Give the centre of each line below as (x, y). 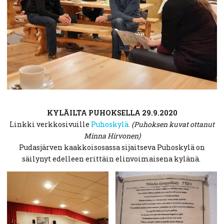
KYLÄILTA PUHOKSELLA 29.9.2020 (112, 113)
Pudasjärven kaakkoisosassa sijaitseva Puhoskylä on (112, 147)
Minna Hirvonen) (112, 136)
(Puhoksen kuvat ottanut (173, 124)
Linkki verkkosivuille (50, 124)
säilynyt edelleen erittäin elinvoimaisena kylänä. (112, 159)
